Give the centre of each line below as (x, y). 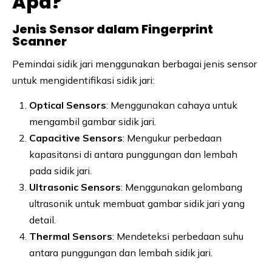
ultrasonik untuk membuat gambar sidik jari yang (137, 203)
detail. (42, 219)
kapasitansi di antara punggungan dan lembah (133, 154)
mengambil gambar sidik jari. (93, 121)
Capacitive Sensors (76, 138)
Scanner (39, 41)
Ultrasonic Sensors (75, 187)
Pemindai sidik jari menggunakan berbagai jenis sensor (134, 63)
